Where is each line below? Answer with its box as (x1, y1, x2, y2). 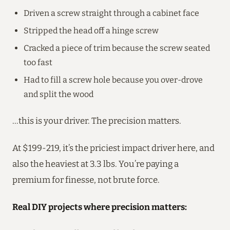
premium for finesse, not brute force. (12, 174, 160, 185)
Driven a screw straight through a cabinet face (24, 8, 199, 18)
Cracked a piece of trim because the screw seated (24, 43, 210, 53)
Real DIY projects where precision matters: (12, 201, 187, 212)
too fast (24, 57, 52, 67)
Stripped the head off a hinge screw (24, 25, 159, 35)
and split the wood (24, 89, 93, 99)
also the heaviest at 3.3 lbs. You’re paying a (12, 158, 179, 169)
